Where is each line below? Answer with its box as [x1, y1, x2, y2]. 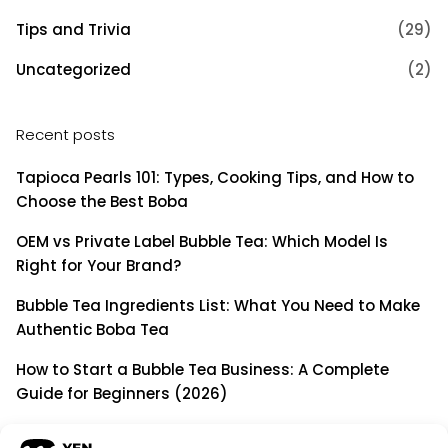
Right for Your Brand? [16, 255, 181, 277]
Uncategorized [16, 59, 131, 81]
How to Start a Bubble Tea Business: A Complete [16, 359, 389, 381]
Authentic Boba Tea [16, 319, 169, 341]
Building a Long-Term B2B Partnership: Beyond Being [16, 423, 423, 445]
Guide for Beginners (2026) [16, 383, 228, 405]
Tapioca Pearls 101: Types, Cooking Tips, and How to [16, 167, 414, 189]
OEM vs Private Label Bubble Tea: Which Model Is [16, 231, 388, 253]
